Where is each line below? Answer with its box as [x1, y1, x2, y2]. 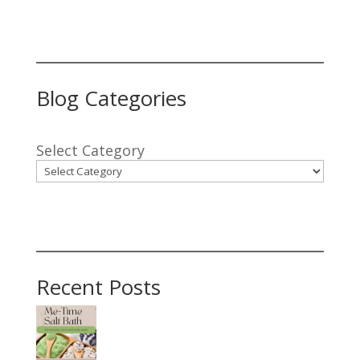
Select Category [35, 140, 145, 160]
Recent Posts [35, 272, 161, 301]
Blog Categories [35, 83, 186, 112]
